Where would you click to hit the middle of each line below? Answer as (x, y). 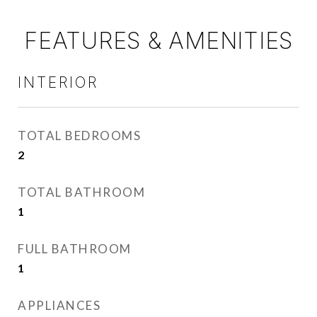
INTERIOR (58, 82)
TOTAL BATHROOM (81, 192)
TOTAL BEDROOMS (79, 136)
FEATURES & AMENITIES (158, 41)
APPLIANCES (59, 305)
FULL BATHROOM (75, 249)
